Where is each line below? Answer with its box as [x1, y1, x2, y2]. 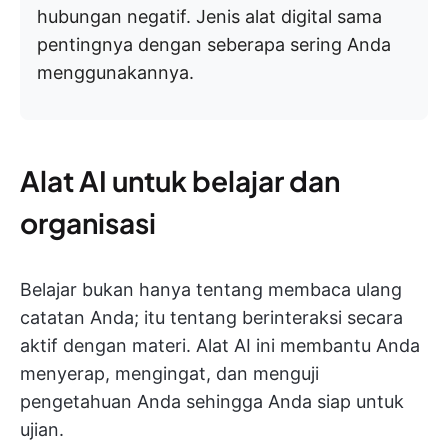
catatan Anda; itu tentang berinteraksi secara [20, 307, 403, 329]
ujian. [20, 419, 64, 441]
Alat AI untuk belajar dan [20, 163, 340, 199]
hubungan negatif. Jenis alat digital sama [37, 6, 382, 28]
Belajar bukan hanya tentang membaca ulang [20, 279, 402, 301]
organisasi [20, 205, 156, 241]
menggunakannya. [37, 62, 194, 84]
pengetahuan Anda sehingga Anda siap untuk [20, 391, 404, 413]
